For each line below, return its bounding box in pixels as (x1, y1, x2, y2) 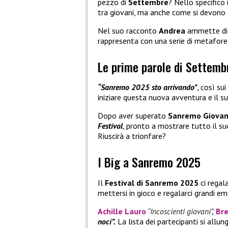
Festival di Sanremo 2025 (105, 177, 198, 188)
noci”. (98, 216, 116, 226)
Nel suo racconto (98, 25, 159, 36)
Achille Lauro (98, 206, 146, 216)
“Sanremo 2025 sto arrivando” (98, 82, 197, 93)
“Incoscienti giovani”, (148, 206, 214, 216)
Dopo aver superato (98, 110, 168, 121)
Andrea (159, 25, 185, 36)
